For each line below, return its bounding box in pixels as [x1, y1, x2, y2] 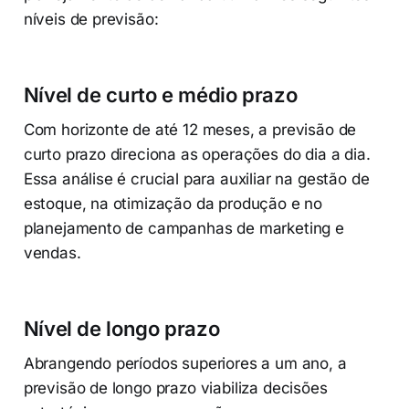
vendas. [23, 244, 81, 263]
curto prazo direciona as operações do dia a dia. [23, 145, 371, 164]
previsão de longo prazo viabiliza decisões [23, 379, 328, 398]
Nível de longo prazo [23, 317, 220, 341]
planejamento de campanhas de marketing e [23, 219, 344, 238]
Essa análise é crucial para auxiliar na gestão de [23, 170, 370, 189]
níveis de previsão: [23, 10, 159, 29]
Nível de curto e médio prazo [23, 83, 298, 108]
